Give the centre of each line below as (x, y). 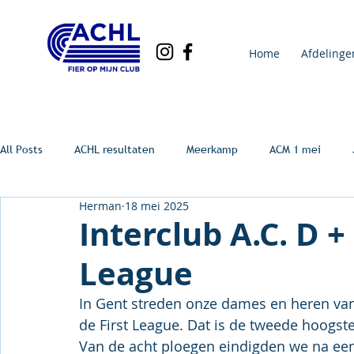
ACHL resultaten (115, 149)
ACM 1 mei (295, 149)
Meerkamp (212, 149)
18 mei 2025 (157, 206)
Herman (100, 206)
